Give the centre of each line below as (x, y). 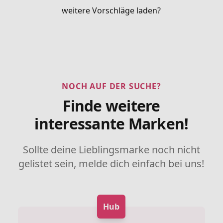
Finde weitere (111, 106)
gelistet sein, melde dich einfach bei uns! (111, 163)
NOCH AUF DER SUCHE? (111, 86)
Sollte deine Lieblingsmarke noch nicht (111, 149)
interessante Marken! (111, 123)
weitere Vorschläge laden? (111, 10)
